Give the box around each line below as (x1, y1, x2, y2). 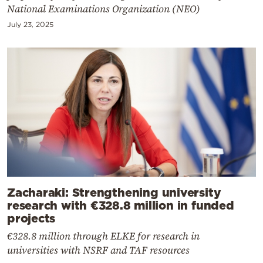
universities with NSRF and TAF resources (7, 242, 190, 257)
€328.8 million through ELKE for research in (7, 228, 200, 243)
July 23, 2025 (7, 20, 53, 28)
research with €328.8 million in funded (7, 198, 234, 211)
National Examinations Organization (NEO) (7, 1, 200, 16)
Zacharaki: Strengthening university (7, 185, 221, 198)
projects (7, 211, 56, 224)
